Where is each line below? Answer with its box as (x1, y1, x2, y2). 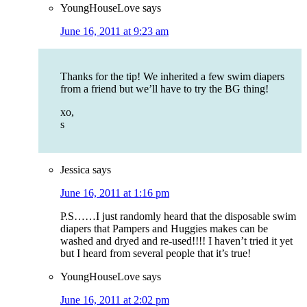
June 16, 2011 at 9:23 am (60, 25, 169, 38)
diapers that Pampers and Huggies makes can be (60, 223, 268, 235)
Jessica (60, 164, 90, 176)
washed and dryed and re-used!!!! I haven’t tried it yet (60, 235, 293, 247)
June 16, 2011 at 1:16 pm (60, 187, 169, 199)
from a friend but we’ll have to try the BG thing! (60, 83, 269, 95)
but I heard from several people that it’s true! (60, 247, 251, 260)
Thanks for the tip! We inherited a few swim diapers (60, 71, 284, 83)
